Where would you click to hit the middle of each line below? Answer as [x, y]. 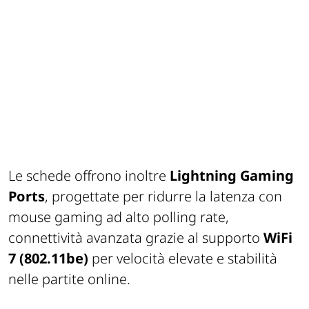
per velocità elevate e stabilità [183, 258]
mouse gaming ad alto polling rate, [119, 217]
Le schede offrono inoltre [89, 175]
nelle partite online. [69, 279]
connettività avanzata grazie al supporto [136, 237]
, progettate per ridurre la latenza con [163, 196]
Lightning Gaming [232, 175]
